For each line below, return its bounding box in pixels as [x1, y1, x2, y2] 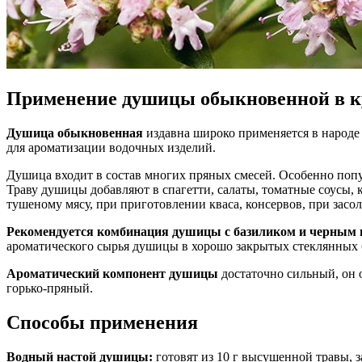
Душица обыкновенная [6, 126, 143, 141]
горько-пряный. [6, 281, 93, 296]
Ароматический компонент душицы [6, 267, 218, 281]
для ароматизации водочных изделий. [6, 141, 216, 155]
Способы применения [6, 312, 198, 334]
